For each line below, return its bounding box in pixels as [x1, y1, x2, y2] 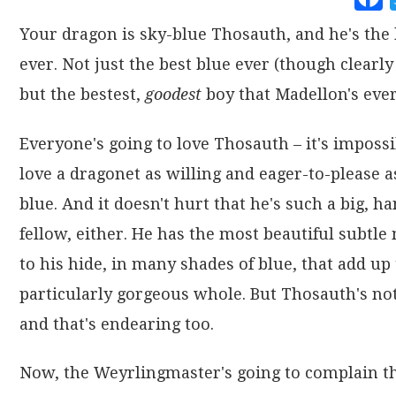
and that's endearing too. [19, 314, 214, 333]
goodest [145, 85, 202, 104]
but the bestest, [19, 85, 145, 104]
